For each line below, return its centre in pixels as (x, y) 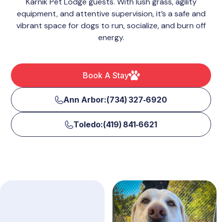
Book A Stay (106, 76)
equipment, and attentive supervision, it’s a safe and (111, 14)
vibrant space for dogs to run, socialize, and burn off (111, 26)
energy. (111, 38)
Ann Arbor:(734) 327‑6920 (115, 100)
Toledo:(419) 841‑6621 (115, 125)
